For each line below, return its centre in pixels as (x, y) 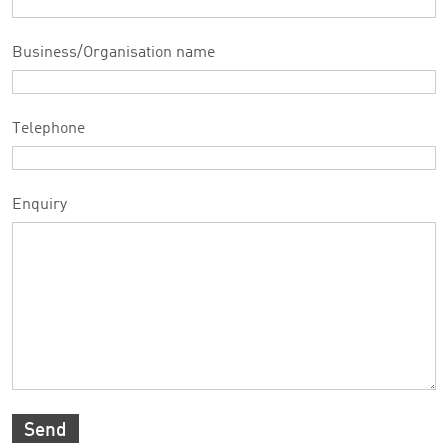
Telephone (48, 128)
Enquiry (39, 204)
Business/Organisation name (113, 52)
